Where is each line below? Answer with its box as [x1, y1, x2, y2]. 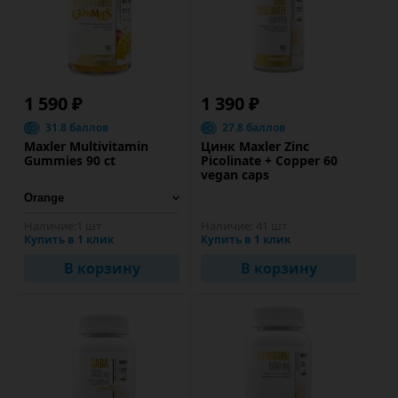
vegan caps [201, 166, 269, 183]
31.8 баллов [45, 120, 109, 135]
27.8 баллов [222, 120, 286, 135]
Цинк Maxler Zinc [201, 138, 309, 155]
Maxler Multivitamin [24, 138, 148, 155]
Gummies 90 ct [24, 152, 115, 169]
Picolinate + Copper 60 [201, 152, 338, 169]
